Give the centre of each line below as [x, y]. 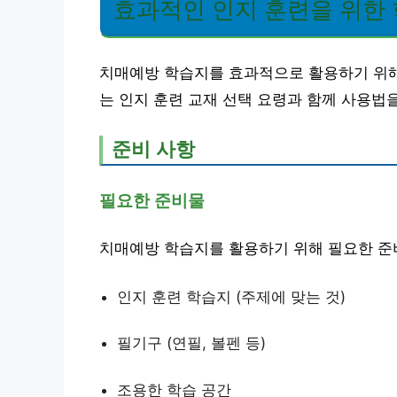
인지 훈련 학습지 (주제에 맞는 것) [231, 296]
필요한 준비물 [152, 200]
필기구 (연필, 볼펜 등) [191, 343]
